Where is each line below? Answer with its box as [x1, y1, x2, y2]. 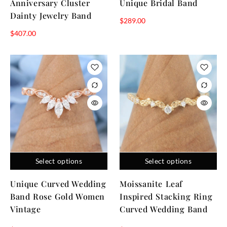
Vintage [10, 203, 41, 214]
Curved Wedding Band [120, 203, 208, 214]
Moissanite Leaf [120, 178, 182, 189]
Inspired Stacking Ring [120, 191, 213, 202]
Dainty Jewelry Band [10, 10, 92, 21]
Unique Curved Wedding [10, 178, 106, 189]
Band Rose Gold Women [10, 191, 105, 202]
